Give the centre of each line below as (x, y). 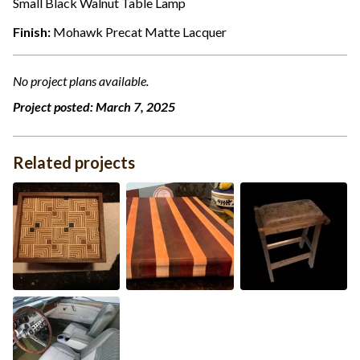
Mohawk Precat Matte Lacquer (140, 32)
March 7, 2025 (135, 107)
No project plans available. (81, 81)
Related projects (74, 163)
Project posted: (54, 107)
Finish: (33, 32)
